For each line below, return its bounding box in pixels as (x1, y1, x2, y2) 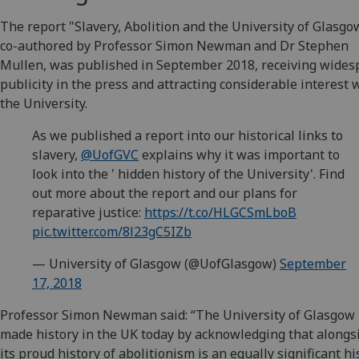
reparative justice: (32, 204, 144, 222)
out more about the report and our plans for (32, 184, 297, 203)
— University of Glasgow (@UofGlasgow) (32, 255, 280, 273)
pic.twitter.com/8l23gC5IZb (32, 223, 192, 241)
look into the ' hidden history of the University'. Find (32, 165, 345, 184)
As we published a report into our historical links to (32, 127, 343, 145)
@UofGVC (81, 146, 139, 164)
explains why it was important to (139, 146, 340, 164)
